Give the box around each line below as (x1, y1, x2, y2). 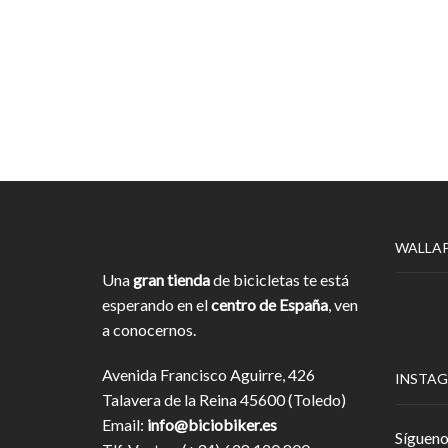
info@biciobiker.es (147, 415, 277, 435)
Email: (102, 415, 147, 435)
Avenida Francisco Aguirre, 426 (102, 365, 315, 385)
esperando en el (102, 295, 211, 315)
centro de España (211, 295, 328, 315)
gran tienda (133, 270, 210, 290)
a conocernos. (102, 320, 196, 340)
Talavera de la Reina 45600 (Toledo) (102, 390, 346, 410)
